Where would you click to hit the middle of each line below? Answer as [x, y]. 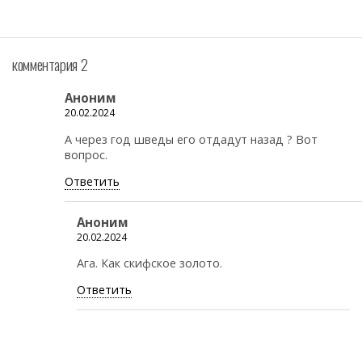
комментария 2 [50, 64]
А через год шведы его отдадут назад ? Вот [191, 139]
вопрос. [86, 154]
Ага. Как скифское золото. [149, 263]
